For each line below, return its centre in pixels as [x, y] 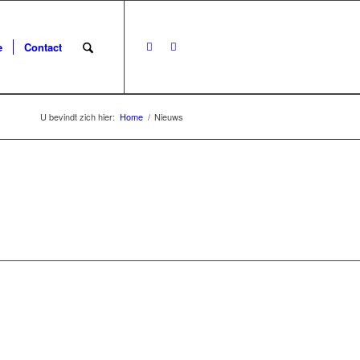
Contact [43, 47]
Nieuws [169, 117]
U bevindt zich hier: [78, 117]
